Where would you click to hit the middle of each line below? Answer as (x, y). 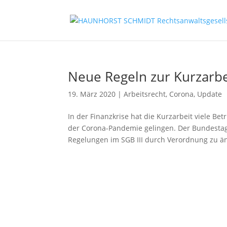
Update (210, 94)
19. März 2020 (92, 94)
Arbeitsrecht (145, 94)
